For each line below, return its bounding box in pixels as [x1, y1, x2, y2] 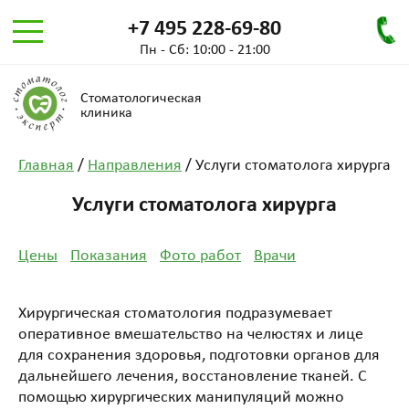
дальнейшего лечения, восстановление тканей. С [18, 368, 367, 385]
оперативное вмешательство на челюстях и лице [18, 326, 363, 343]
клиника [80, 106, 132, 121]
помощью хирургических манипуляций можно [18, 389, 344, 406]
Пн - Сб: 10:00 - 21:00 [139, 43, 270, 58]
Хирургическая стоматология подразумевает [18, 305, 332, 322]
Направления [88, 157, 182, 174]
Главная [18, 157, 74, 174]
